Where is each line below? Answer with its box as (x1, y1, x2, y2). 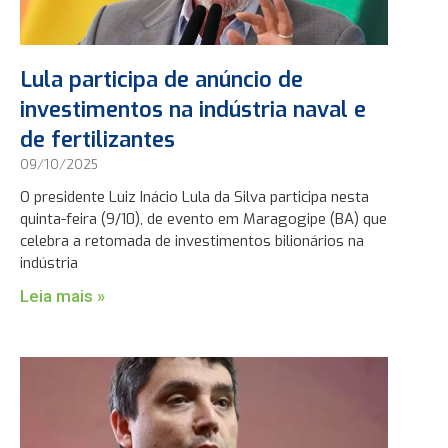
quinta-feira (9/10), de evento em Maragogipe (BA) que (19, 208, 387, 229)
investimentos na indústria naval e (19, 94, 366, 124)
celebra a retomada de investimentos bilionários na (19, 230, 364, 251)
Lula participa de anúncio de (19, 64, 303, 94)
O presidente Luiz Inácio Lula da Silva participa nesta (19, 186, 369, 207)
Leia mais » (19, 285, 105, 306)
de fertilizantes (19, 124, 175, 154)
